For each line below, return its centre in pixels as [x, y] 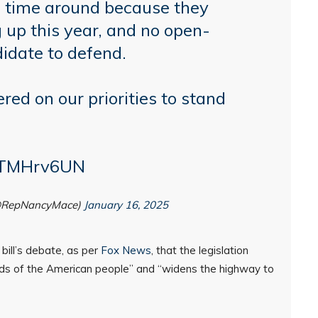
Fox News [126, 250]
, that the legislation [200, 250]
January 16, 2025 [126, 205]
